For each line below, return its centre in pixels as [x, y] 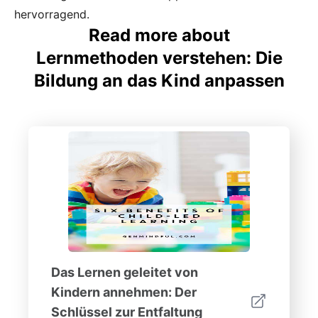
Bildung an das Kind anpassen [159, 81]
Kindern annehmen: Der [124, 292]
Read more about [159, 35]
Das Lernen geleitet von [125, 272]
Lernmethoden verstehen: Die [159, 58]
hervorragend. [52, 14]
